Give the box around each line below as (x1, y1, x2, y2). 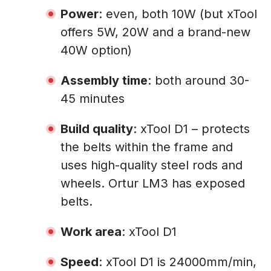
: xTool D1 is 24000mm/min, (99, 254, 256, 269)
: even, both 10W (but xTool (99, 6, 257, 21)
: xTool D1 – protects (133, 121, 250, 136)
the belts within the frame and (60, 139, 233, 154)
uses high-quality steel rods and (60, 157, 243, 172)
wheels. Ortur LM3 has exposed (60, 175, 245, 191)
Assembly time (60, 73, 148, 88)
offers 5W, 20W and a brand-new (60, 24, 250, 39)
